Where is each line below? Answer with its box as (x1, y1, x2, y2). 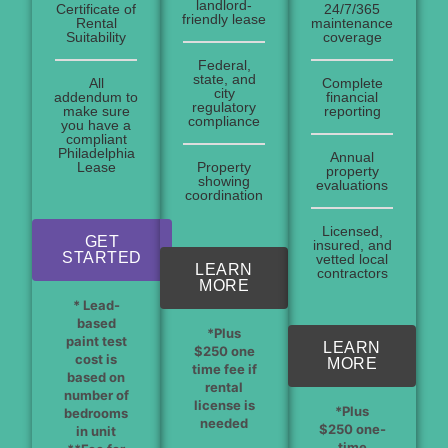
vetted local (316, 250, 388, 267)
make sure (62, 102, 130, 119)
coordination (185, 186, 263, 203)
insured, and (312, 236, 392, 253)
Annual (330, 148, 374, 165)
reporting (323, 102, 381, 119)
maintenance (311, 14, 393, 31)
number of (63, 386, 129, 403)
